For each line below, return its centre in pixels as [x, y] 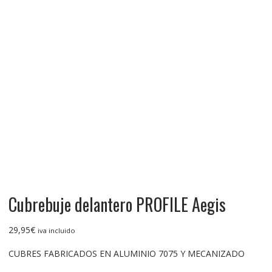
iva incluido [56, 230]
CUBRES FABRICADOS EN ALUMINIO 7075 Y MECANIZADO [126, 253]
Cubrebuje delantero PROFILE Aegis [117, 204]
